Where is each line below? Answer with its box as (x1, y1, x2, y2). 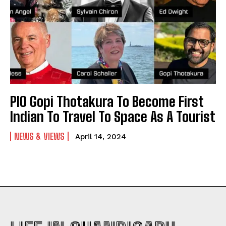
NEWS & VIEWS (14, 131, 65, 142)
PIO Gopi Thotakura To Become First (10, 93, 204, 110)
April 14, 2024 (75, 132, 126, 142)
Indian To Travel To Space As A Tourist (10, 108, 215, 126)
